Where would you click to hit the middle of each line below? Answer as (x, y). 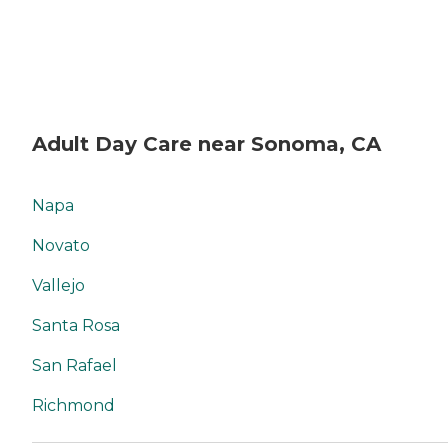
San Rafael (74, 366)
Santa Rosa (76, 326)
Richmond (73, 406)
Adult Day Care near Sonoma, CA (206, 143)
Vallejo (58, 286)
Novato (61, 246)
